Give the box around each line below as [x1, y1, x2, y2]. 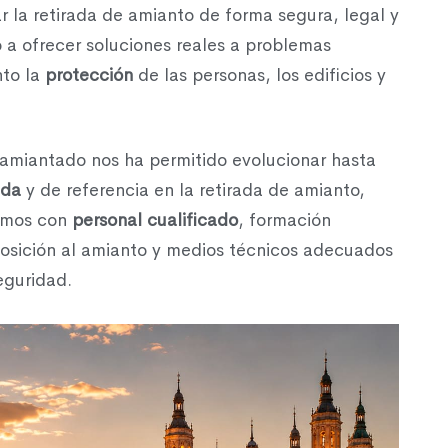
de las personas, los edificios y [133, 63, 386, 86]
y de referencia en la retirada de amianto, [21, 178, 365, 201]
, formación [238, 208, 331, 231]
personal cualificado [72, 208, 238, 231]
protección [45, 63, 133, 86]
